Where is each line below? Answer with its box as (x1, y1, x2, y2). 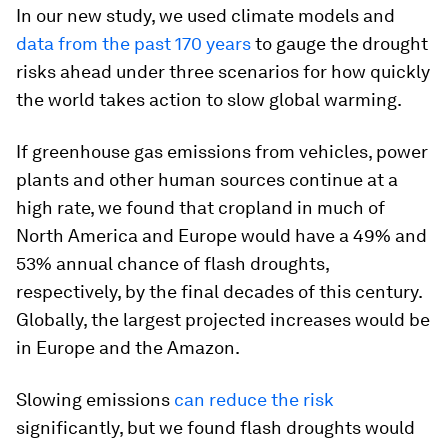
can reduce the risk (174, 388, 334, 410)
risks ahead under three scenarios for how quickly (16, 60, 430, 82)
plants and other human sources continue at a (16, 168, 398, 190)
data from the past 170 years (16, 32, 251, 54)
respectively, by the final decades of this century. (16, 280, 422, 302)
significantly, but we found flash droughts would (16, 416, 415, 438)
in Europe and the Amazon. (16, 336, 240, 358)
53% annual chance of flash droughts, (16, 252, 329, 274)
